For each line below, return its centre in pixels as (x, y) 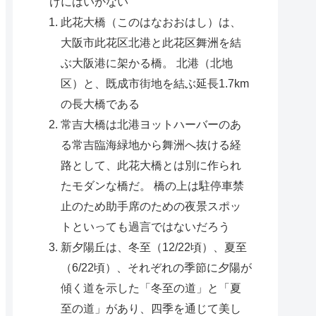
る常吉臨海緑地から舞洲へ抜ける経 (151, 144)
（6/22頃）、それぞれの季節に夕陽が (157, 267)
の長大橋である (101, 103)
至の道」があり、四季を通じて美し (151, 308)
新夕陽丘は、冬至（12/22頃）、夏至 (154, 247)
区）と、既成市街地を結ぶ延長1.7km (155, 83)
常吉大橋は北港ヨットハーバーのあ (151, 124)
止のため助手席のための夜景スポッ (151, 206)
